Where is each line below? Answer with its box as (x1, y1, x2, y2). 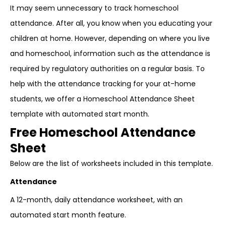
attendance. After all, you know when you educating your (10, 18, 212, 28)
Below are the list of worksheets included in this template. (10, 158, 213, 168)
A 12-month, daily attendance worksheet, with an (10, 195, 183, 205)
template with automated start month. (10, 109, 149, 119)
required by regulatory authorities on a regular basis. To (10, 64, 205, 74)
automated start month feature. (10, 210, 126, 220)
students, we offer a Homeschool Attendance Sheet (10, 94, 195, 104)
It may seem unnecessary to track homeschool (10, 3, 179, 13)
